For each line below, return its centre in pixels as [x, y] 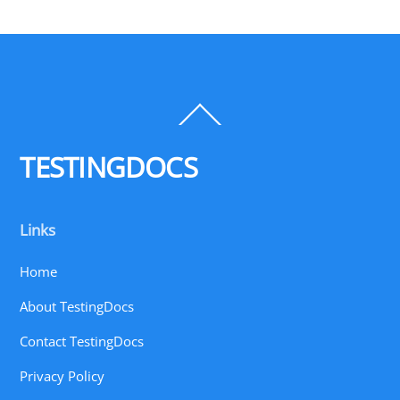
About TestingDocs [77, 307]
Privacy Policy [62, 376]
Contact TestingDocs [82, 342]
